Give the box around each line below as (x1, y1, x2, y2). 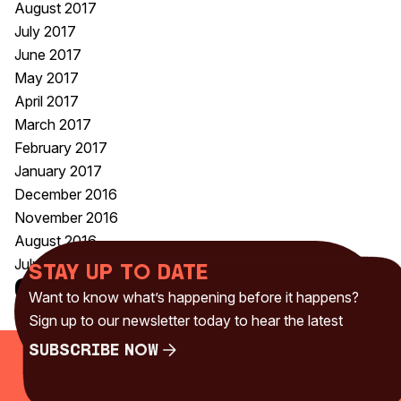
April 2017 (14, 92, 79, 110)
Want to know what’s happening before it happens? (29, 288, 359, 306)
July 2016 (14, 255, 76, 273)
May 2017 (14, 69, 79, 87)
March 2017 (14, 115, 91, 133)
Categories (14, 277, 194, 306)
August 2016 (14, 232, 97, 250)
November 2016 (14, 209, 118, 226)
